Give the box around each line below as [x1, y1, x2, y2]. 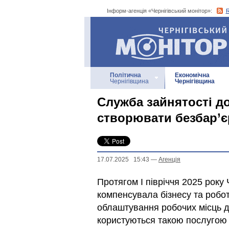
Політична [110, 72, 141, 79]
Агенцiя [158, 156, 180, 163]
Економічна [175, 72, 210, 79]
